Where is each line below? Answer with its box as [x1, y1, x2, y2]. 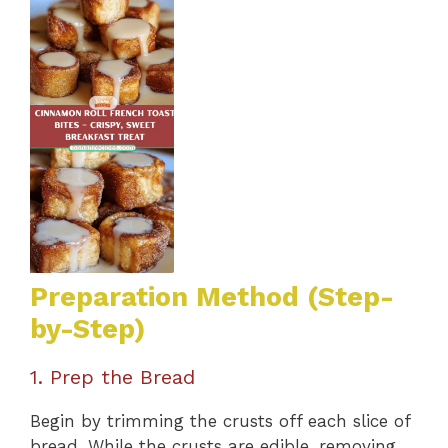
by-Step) [30, 313, 145, 345]
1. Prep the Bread [30, 365, 195, 389]
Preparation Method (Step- [30, 281, 394, 313]
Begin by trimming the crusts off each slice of [30, 411, 410, 431]
